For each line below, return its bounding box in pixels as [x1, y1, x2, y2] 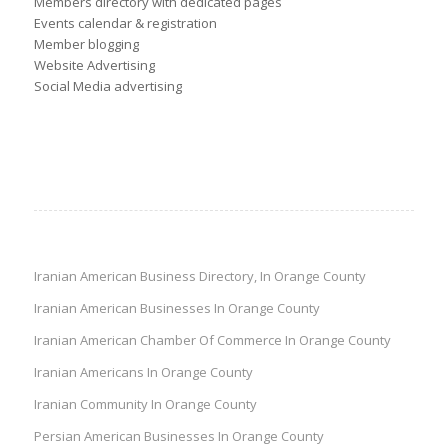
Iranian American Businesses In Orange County [33, 299, 320, 318]
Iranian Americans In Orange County [33, 363, 253, 382]
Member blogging [33, 35, 139, 54]
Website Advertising [33, 56, 155, 75]
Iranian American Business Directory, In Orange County [33, 267, 366, 286]
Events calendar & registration [33, 14, 217, 33]
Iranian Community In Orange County [33, 395, 257, 414]
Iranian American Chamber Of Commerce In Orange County [33, 331, 391, 350]
